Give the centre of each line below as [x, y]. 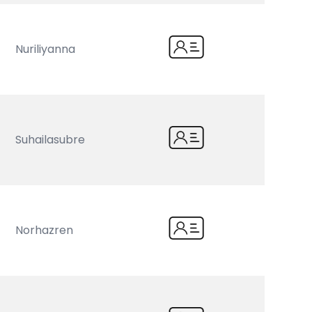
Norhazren [45, 230]
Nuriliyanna [46, 49]
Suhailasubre [50, 140]
